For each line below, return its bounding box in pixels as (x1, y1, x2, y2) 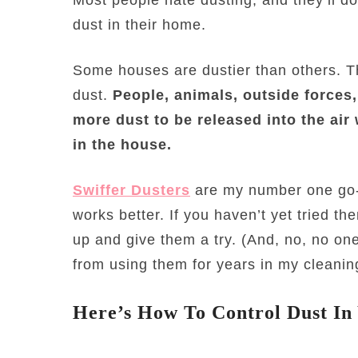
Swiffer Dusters (73, 181, 190, 198)
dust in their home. (73, 16, 206, 33)
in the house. (73, 136, 172, 153)
